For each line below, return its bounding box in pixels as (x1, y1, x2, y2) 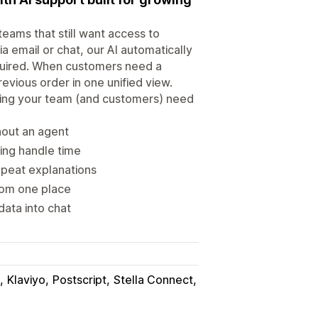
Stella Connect (114, 272, 193, 287)
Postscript (53, 272, 106, 287)
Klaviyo (7, 272, 45, 287)
